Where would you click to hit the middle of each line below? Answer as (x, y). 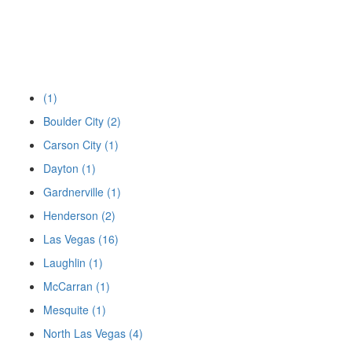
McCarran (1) (77, 286)
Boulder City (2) (82, 121)
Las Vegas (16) (81, 239)
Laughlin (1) (73, 262)
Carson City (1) (81, 145)
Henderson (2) (79, 215)
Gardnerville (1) (82, 192)
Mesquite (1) (75, 310)
